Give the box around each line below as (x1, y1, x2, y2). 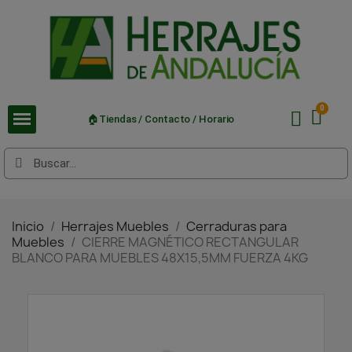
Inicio (12, 217, 44, 235)
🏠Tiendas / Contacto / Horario (87, 113, 235, 126)
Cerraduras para (186, 217, 287, 235)
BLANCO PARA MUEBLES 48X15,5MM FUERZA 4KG (12, 248, 308, 266)
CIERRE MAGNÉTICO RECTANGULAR (82, 233, 299, 251)
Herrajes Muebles (61, 217, 169, 235)
